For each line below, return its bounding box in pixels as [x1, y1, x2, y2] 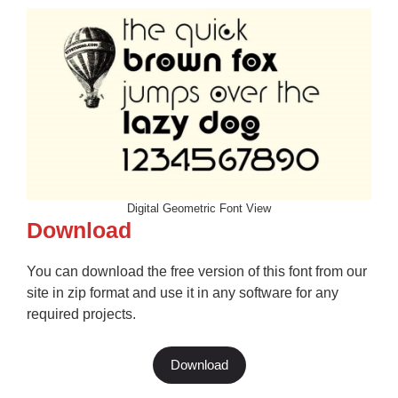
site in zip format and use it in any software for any [27, 284, 338, 300]
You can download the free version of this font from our [27, 263, 367, 279]
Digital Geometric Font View [127, 201, 271, 215]
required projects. [27, 306, 136, 322]
